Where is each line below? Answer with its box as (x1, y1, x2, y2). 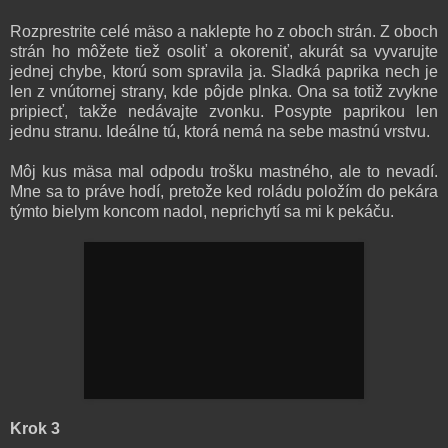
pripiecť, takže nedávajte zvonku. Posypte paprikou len (10, 102, 438, 120)
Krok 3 (10, 419, 60, 437)
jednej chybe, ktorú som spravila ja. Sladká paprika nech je (10, 62, 438, 80)
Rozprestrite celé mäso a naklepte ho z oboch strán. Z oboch (10, 22, 438, 40)
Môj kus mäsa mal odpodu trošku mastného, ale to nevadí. (10, 162, 438, 180)
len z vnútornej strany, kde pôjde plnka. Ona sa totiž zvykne (10, 82, 438, 100)
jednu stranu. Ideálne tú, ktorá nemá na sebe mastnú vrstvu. (10, 122, 430, 140)
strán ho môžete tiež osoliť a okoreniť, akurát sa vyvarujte (10, 42, 438, 60)
